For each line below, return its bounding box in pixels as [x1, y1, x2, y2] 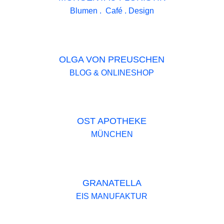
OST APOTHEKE [77, 116, 147, 126]
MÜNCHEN [90, 130, 133, 139]
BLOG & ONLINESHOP [69, 68, 154, 77]
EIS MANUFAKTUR [76, 191, 148, 200]
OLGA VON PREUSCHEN [59, 54, 165, 64]
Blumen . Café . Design [69, 6, 154, 15]
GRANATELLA [82, 177, 141, 188]
